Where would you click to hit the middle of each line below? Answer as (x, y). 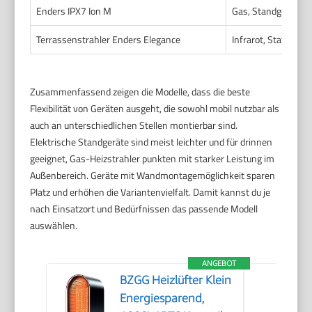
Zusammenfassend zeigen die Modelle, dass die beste (140, 91)
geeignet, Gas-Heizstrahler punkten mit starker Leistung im (153, 158)
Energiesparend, (163, 298)
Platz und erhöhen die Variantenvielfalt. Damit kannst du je (150, 192)
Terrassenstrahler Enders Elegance (109, 39)
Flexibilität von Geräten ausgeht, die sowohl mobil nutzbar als (155, 108)
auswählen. (54, 225)
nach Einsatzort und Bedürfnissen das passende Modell (144, 208)
